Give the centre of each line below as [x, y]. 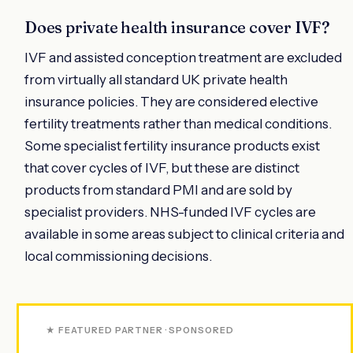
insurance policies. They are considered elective [171, 101]
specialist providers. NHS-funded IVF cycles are [170, 212]
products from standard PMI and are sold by [158, 190]
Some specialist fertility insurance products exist [172, 145]
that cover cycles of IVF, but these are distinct [162, 167]
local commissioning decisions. [118, 256]
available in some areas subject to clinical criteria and [184, 234]
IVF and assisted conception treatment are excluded [183, 57]
